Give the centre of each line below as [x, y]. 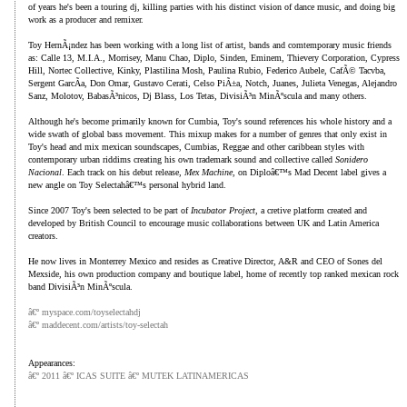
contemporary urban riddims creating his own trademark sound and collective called [182, 159]
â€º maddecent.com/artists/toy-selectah [98, 325]
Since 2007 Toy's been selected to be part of [109, 210]
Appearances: [52, 363]
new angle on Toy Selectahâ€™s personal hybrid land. [127, 185]
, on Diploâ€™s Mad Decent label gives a [309, 172]
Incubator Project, [224, 210]
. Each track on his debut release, [123, 172]
